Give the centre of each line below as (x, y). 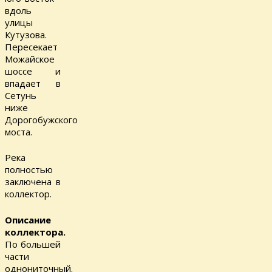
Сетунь (21, 95)
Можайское (30, 59)
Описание (28, 219)
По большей (33, 244)
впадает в (33, 83)
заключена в (33, 182)
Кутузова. (26, 34)
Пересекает (31, 46)
